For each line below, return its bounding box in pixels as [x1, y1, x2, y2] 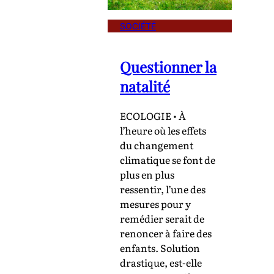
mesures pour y [120, 196, 191, 211]
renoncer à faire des [120, 225, 212, 240]
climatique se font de [120, 152, 215, 167]
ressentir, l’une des [120, 181, 206, 196]
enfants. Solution [120, 240, 200, 255]
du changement [120, 137, 193, 152]
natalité [120, 76, 170, 97]
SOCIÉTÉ [120, 21, 156, 32]
